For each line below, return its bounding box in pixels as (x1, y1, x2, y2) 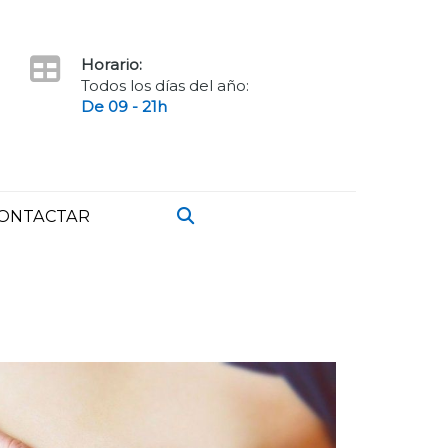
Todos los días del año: (80, 76, 249, 95)
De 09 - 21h (80, 97, 167, 116)
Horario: (80, 55, 142, 74)
